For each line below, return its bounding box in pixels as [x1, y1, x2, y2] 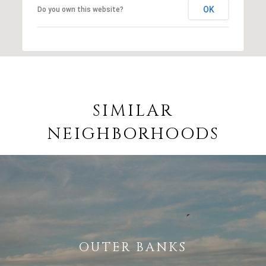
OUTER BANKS [79, 239, 187, 256]
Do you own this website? [37, 5, 123, 14]
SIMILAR [93, 99, 173, 122]
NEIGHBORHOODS [46, 122, 220, 145]
